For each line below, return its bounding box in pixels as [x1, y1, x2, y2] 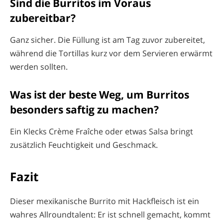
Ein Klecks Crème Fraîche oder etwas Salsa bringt [10, 125, 193, 137]
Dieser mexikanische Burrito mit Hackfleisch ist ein [10, 196, 199, 207]
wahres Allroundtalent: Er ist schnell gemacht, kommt [10, 209, 211, 221]
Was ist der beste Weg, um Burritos [10, 88, 189, 102]
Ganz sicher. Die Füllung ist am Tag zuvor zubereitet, [10, 34, 205, 45]
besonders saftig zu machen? [10, 103, 159, 117]
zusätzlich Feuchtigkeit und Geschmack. [10, 139, 158, 150]
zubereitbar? [10, 11, 76, 25]
